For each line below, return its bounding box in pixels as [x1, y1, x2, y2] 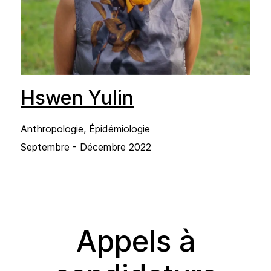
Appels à [76, 223, 195, 259]
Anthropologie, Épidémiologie [21, 122, 150, 135]
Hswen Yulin [21, 85, 134, 109]
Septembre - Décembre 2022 [21, 140, 151, 153]
